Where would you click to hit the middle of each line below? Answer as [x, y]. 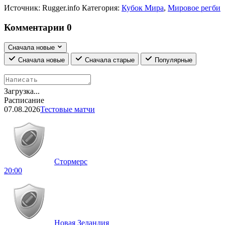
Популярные [174, 60]
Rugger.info [61, 8]
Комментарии [35, 27]
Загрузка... [22, 91]
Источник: [22, 8]
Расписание [24, 100]
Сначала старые [110, 60]
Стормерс [71, 162]
